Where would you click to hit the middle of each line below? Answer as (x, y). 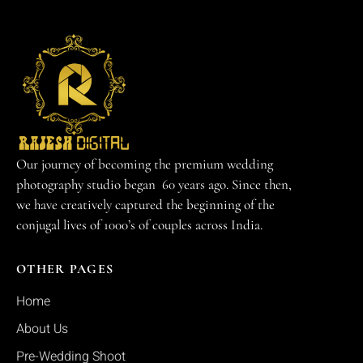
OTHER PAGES (65, 269)
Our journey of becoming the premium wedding (145, 164)
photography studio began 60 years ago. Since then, (154, 185)
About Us (42, 329)
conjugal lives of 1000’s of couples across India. (139, 225)
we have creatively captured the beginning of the (145, 205)
